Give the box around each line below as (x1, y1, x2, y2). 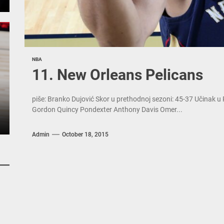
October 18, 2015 (61, 130, 108, 138)
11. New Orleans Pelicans (31, 66, 203, 83)
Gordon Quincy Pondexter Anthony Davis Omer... (31, 105, 182, 113)
